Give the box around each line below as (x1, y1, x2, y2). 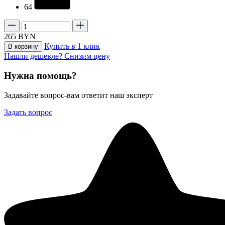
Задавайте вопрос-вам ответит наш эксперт (4, 90, 153, 99)
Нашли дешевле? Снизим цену (4, 52, 110, 61)
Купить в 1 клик (44, 42, 100, 51)
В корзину (8, 43, 38, 51)
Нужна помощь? (4, 70, 77, 81)
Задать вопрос (4, 107, 52, 117)
